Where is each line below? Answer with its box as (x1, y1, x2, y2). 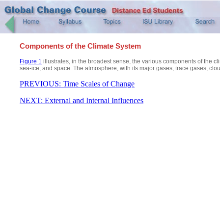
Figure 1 (20, 58, 42, 65)
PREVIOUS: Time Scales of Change (20, 80, 135, 88)
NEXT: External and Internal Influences (20, 96, 143, 105)
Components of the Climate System (20, 42, 141, 50)
